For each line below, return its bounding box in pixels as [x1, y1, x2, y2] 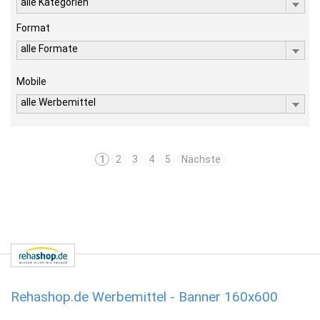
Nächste [181, 154, 221, 165]
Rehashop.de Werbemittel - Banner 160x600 [11, 289, 278, 305]
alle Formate [21, 43, 78, 54]
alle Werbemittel [21, 96, 96, 108]
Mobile [16, 76, 46, 87]
